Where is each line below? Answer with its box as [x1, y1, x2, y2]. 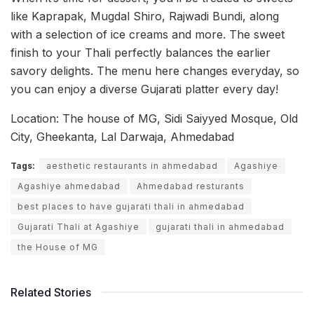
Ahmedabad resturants [137, 181, 245, 192]
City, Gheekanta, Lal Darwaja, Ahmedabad [11, 130, 234, 144]
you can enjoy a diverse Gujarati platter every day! [11, 82, 278, 97]
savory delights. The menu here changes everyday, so [11, 64, 299, 78]
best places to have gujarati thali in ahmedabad [18, 201, 245, 212]
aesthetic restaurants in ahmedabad [46, 161, 218, 172]
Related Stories [11, 285, 91, 300]
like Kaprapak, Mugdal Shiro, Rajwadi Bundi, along [11, 9, 279, 24]
